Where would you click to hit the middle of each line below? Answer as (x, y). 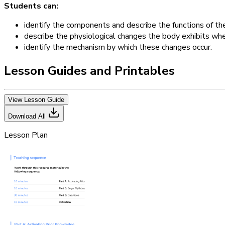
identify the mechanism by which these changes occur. (118, 47)
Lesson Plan (26, 135)
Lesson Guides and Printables (89, 71)
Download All (28, 116)
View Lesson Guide (36, 99)
